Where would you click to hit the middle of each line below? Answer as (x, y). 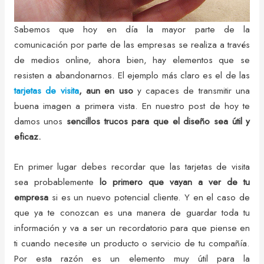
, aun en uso (106, 91)
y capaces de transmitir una (192, 91)
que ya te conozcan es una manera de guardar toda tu (132, 213)
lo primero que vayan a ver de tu (175, 182)
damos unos (40, 121)
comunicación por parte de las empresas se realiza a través (132, 45)
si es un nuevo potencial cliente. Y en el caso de (149, 197)
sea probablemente (57, 182)
